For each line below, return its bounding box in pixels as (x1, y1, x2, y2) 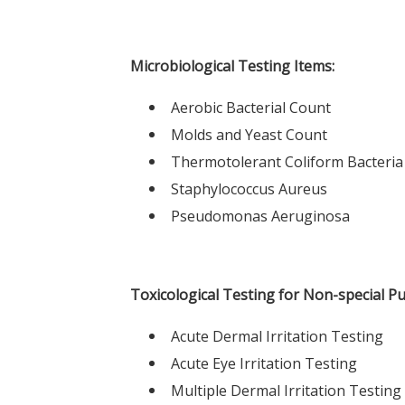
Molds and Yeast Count (170, 124, 327, 145)
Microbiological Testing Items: (129, 56, 334, 76)
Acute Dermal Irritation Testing (170, 325, 383, 346)
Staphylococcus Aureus (170, 178, 327, 199)
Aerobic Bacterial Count (170, 97, 331, 118)
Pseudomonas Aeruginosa (170, 205, 350, 226)
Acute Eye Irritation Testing (170, 353, 357, 373)
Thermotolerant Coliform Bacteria (170, 151, 403, 172)
